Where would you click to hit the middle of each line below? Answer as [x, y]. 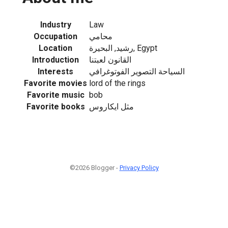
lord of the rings [117, 83]
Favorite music [55, 95]
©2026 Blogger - [94, 167]
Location [55, 48]
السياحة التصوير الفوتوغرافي [137, 71]
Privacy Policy [139, 167]
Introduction [55, 60]
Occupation [55, 36]
